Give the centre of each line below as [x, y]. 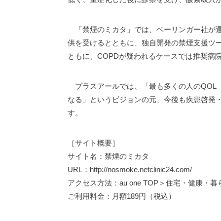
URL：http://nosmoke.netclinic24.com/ [130, 169]
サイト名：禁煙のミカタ [108, 156]
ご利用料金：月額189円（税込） [122, 196]
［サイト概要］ [93, 143]
